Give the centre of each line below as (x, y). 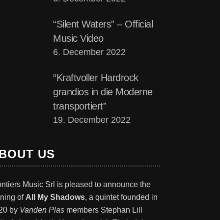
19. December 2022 (92, 120)
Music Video (78, 38)
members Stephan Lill (104, 210)
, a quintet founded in (122, 197)
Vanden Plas (42, 210)
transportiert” (80, 106)
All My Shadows (55, 197)
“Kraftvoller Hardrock (96, 78)
